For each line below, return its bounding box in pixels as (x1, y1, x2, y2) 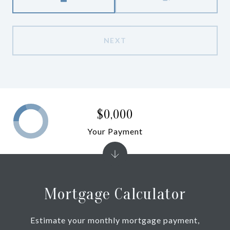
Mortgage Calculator (44, 184, 186, 203)
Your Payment (87, 126, 143, 136)
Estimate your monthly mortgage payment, (30, 215, 200, 225)
